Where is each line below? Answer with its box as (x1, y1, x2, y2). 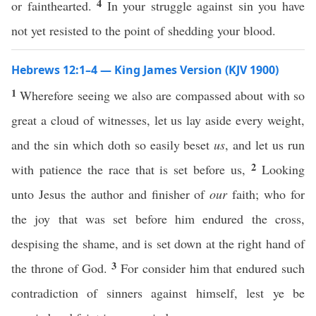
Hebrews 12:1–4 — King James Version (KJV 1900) (11, 62, 279, 78)
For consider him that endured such (121, 260, 305, 276)
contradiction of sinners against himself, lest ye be (11, 284, 305, 301)
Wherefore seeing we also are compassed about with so (20, 87, 305, 104)
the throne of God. (11, 260, 112, 276)
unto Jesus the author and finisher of (11, 186, 210, 202)
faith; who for (227, 186, 305, 202)
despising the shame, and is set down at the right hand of (11, 235, 305, 252)
